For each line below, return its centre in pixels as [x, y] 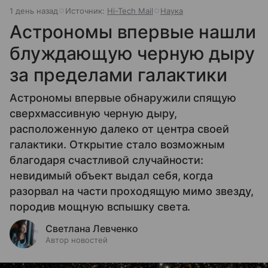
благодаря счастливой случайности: [107, 160]
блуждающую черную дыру [132, 53]
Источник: [86, 10]
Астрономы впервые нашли [133, 31]
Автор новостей [77, 240]
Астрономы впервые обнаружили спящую [123, 98]
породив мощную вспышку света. [100, 206]
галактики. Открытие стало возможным [117, 144]
